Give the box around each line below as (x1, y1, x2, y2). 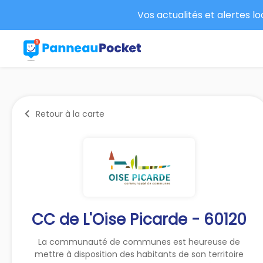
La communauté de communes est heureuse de (38, 235, 241, 248)
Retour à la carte (36, 107, 104, 120)
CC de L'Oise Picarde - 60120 (32, 208, 247, 230)
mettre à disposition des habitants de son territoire (35, 248, 244, 260)
